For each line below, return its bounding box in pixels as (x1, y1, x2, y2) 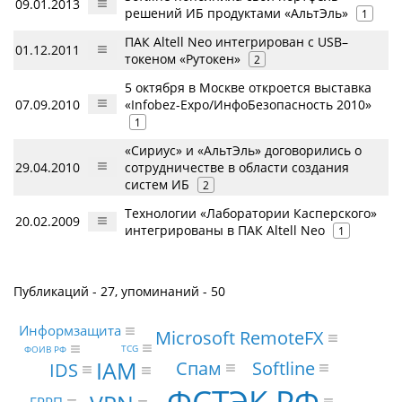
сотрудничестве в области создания (125, 158, 349, 176)
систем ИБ (125, 175, 189, 193)
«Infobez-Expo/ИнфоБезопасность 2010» (125, 95, 371, 113)
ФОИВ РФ (24, 343, 67, 356)
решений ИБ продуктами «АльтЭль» (125, 4, 348, 22)
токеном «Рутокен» (125, 49, 240, 67)
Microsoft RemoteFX (155, 325, 325, 350)
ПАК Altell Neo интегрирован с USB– (125, 32, 348, 50)
